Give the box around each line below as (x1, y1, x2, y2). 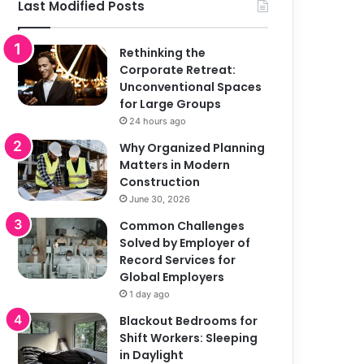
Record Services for (119, 251, 236, 268)
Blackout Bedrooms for (119, 312, 258, 329)
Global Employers (119, 268, 225, 285)
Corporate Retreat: (119, 61, 236, 78)
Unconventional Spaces (119, 78, 262, 95)
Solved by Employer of (119, 234, 251, 251)
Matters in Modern (119, 156, 231, 173)
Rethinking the (119, 44, 206, 61)
